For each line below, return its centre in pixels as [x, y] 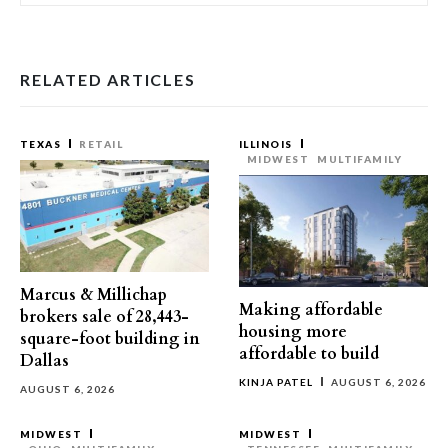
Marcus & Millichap [93, 295]
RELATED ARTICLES [108, 79]
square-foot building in [110, 339]
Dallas [44, 361]
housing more [293, 332]
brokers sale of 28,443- [104, 317]
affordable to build [309, 354]
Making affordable [311, 310]
